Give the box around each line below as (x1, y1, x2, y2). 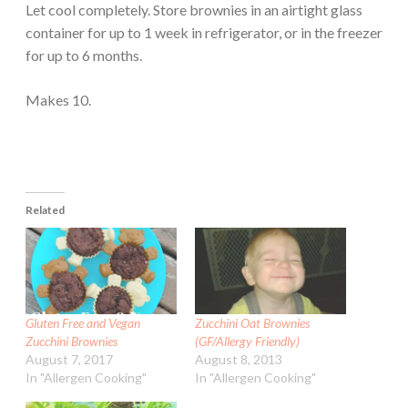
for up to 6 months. (25, 46, 142, 65)
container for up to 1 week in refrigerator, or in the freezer (25, 24, 382, 42)
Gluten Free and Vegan (25, 315, 140, 331)
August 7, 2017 (25, 352, 113, 368)
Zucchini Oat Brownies (195, 315, 310, 331)
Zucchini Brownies (25, 333, 117, 350)
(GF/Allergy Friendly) (195, 333, 300, 350)
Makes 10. (25, 91, 91, 109)
